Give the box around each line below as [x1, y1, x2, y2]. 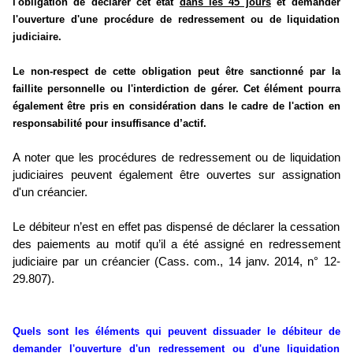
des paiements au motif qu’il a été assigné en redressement [13, 238, 340, 251]
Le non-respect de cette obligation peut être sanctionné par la [13, 65, 340, 78]
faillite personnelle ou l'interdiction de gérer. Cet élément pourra [13, 83, 340, 95]
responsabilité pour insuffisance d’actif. [13, 117, 206, 130]
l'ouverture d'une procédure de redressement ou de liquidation [13, 13, 340, 26]
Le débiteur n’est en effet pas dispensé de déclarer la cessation [13, 221, 340, 234]
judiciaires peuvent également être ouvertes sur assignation [13, 169, 340, 182]
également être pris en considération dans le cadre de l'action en [13, 100, 340, 113]
